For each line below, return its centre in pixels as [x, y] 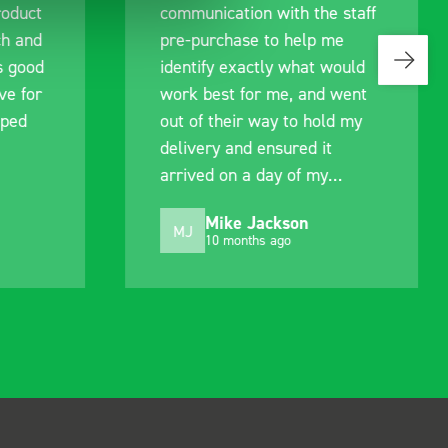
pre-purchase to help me [252, 39]
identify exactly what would [263, 66]
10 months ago [248, 239]
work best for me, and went [264, 93]
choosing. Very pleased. [248, 201]
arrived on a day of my [244, 174]
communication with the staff [268, 12]
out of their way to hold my [261, 120]
